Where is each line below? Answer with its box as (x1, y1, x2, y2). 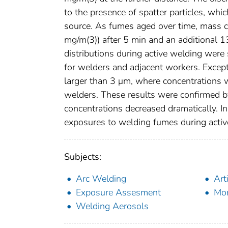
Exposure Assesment (76, 186, 161, 199)
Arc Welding (76, 173, 126, 185)
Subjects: (64, 151, 101, 163)
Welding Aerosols (76, 200, 149, 213)
